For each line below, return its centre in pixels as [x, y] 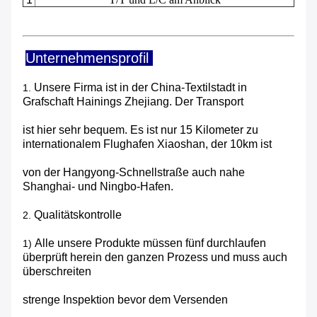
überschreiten [57, 272]
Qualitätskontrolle [78, 215]
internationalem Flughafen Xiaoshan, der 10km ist [147, 144]
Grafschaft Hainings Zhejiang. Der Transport [133, 102]
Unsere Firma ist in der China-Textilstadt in [140, 88]
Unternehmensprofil [89, 58]
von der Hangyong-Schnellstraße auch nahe [134, 173]
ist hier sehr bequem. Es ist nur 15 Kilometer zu [140, 130]
